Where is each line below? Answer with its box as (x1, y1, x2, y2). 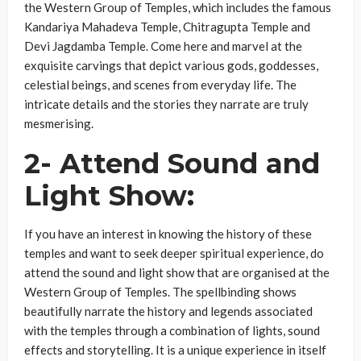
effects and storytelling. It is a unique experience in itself (24, 342, 326, 357)
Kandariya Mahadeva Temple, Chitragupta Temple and (24, 19, 310, 34)
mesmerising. (24, 116, 93, 131)
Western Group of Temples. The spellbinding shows (24, 284, 297, 299)
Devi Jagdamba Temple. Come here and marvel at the (24, 39, 302, 53)
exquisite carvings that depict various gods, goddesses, (24, 58, 318, 73)
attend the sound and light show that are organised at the (24, 265, 330, 280)
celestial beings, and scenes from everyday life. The (24, 77, 297, 92)
